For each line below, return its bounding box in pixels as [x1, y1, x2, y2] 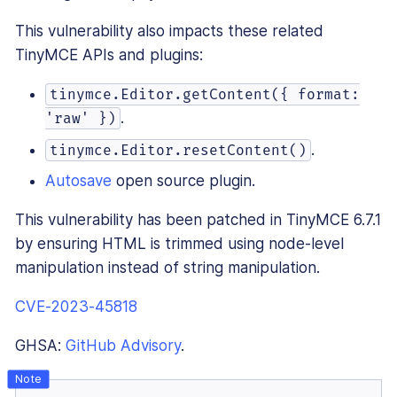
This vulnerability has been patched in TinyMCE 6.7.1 [15, 211, 381, 230]
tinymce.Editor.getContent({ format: [50, 86, 361, 104]
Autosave [45, 172, 112, 191]
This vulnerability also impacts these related [15, 22, 323, 41]
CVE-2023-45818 [15, 298, 137, 316]
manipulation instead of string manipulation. [15, 259, 320, 277]
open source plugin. [112, 172, 255, 191]
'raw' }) [45, 110, 116, 128]
